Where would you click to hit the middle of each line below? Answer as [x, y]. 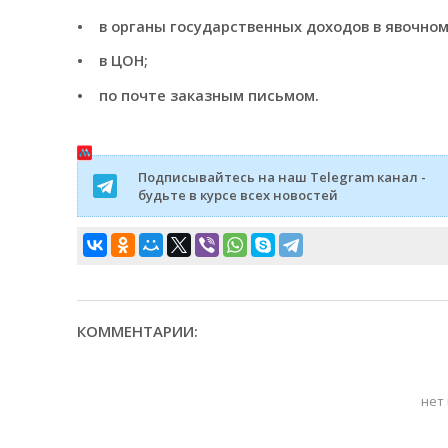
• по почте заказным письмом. [197, 95]
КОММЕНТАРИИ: [137, 330]
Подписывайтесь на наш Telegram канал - [281, 176]
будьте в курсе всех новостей [237, 194]
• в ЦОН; [112, 60]
